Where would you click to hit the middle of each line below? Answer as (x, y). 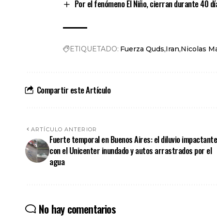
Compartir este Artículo (74, 90)
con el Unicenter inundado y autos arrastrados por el (131, 151)
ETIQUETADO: (94, 49)
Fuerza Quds (142, 49)
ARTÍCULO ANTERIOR (64, 130)
